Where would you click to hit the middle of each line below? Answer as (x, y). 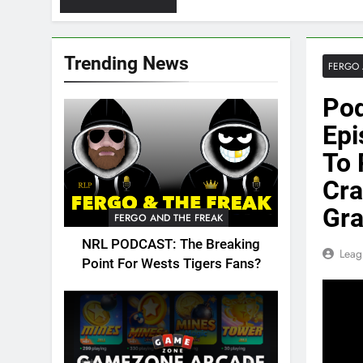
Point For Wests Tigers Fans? (171, 264)
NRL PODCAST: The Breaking (171, 245)
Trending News (126, 63)
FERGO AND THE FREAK (168, 218)
